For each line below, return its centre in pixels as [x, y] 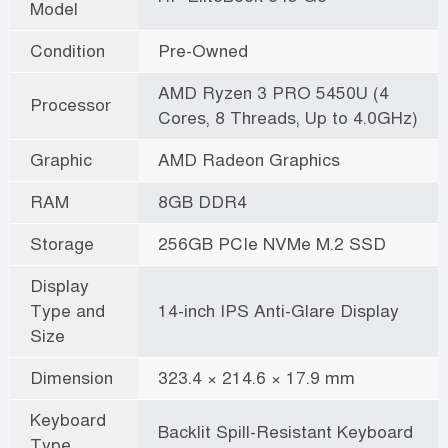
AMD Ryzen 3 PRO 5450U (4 [273, 92]
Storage [62, 243]
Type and [67, 310]
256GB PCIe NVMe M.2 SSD [272, 243]
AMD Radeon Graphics [249, 159]
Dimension [71, 377]
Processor [70, 104]
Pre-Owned [203, 50]
